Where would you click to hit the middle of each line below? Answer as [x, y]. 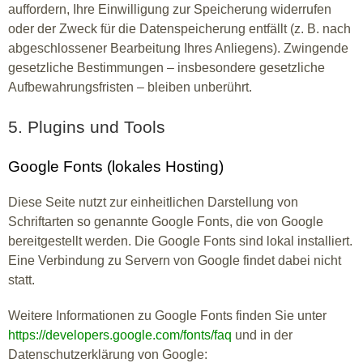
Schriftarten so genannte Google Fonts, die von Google [166, 222]
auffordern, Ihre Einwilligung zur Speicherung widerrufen [170, 9]
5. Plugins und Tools [87, 127]
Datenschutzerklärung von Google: [108, 354]
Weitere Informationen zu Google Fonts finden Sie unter [167, 316]
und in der [262, 335]
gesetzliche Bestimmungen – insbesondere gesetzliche [167, 68]
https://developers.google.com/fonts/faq [120, 335]
